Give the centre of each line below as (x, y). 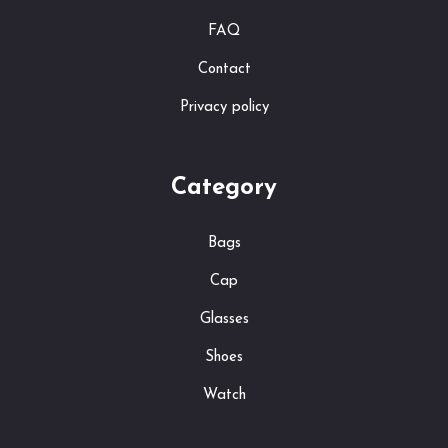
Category (224, 187)
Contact (224, 69)
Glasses (224, 319)
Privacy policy (224, 107)
